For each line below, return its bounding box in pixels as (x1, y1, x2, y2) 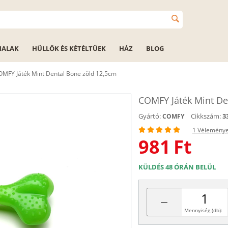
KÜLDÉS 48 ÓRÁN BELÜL (138, 162, 216, 172)
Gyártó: (138, 111, 161, 121)
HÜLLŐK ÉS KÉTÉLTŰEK (32, 44, 106, 53)
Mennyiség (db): (184, 207, 222, 214)
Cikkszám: (190, 111, 221, 121)
